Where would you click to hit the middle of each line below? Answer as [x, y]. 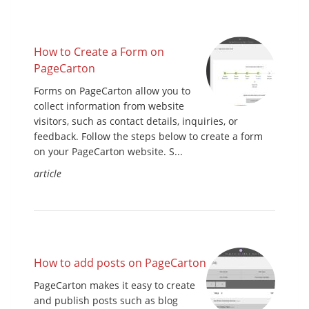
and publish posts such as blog [106, 301]
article [48, 174]
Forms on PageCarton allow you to [112, 91]
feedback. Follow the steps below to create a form [148, 137]
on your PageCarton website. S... [108, 152]
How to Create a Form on [99, 52]
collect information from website [109, 106]
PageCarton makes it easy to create [114, 286]
